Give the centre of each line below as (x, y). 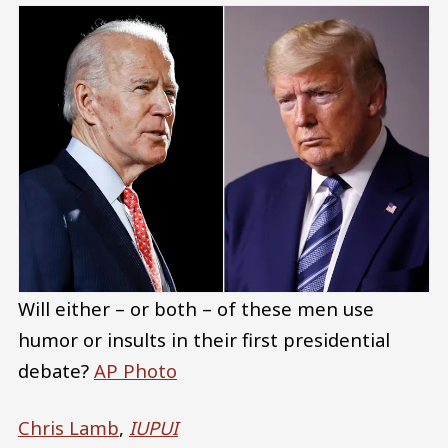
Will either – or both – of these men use (196, 309)
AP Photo (135, 371)
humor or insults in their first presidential (204, 340)
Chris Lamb (68, 428)
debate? (56, 371)
